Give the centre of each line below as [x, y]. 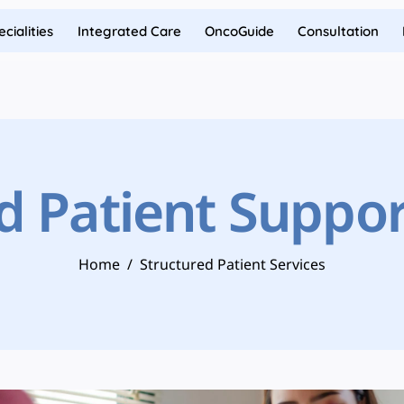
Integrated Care [129, 31]
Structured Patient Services [233, 266]
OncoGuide [239, 31]
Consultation [339, 31]
